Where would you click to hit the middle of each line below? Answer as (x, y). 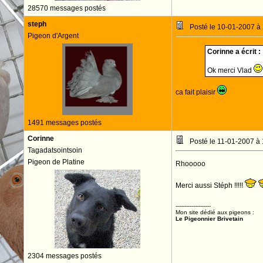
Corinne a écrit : (234, 52)
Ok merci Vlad (230, 70)
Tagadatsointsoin (55, 150)
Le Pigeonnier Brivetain (209, 219)
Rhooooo (190, 164)
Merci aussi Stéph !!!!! (210, 186)
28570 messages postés (66, 8)
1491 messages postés (64, 123)
